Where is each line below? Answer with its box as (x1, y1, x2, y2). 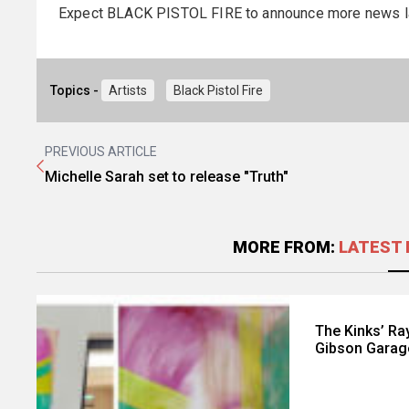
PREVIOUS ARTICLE (45, 143, 157, 159)
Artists (109, 82, 148, 98)
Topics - (50, 82, 102, 98)
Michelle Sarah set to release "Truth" (45, 167, 288, 185)
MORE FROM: (232, 236, 339, 257)
